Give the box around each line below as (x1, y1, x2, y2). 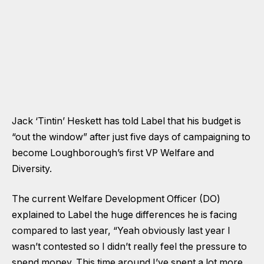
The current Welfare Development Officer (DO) (12, 193, 220, 205)
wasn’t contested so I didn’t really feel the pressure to (12, 241, 247, 253)
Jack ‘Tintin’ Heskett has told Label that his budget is (12, 115, 241, 127)
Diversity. (12, 163, 52, 174)
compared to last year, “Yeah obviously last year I (12, 225, 230, 237)
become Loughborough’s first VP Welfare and (12, 147, 214, 159)
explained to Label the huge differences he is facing (12, 209, 237, 221)
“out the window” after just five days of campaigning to (12, 131, 250, 143)
